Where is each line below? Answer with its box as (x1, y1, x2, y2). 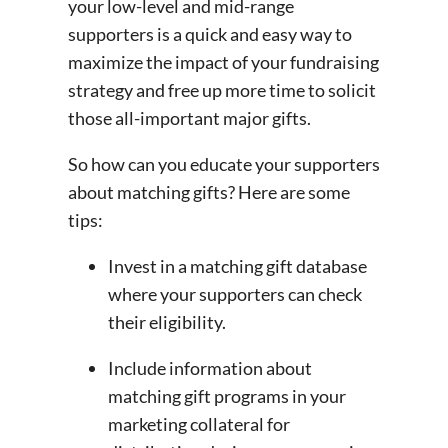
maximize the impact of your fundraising (68, 51, 379, 74)
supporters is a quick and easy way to (68, 23, 352, 46)
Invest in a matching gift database (108, 255, 367, 278)
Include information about (108, 357, 312, 380)
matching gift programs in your (108, 385, 346, 408)
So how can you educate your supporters (68, 153, 380, 176)
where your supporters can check (108, 283, 362, 306)
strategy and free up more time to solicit (68, 79, 376, 102)
